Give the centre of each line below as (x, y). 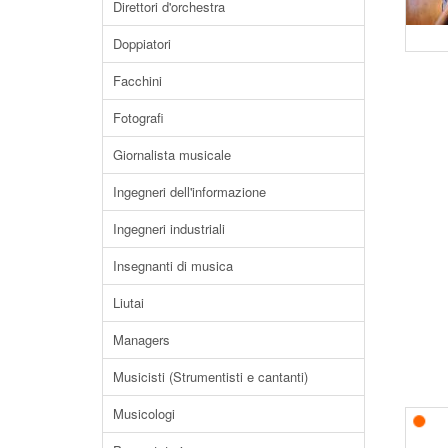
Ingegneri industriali (169, 228)
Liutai (128, 302)
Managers (141, 339)
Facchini (137, 80)
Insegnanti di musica (173, 265)
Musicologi (144, 413)
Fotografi (138, 117)
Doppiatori (142, 43)
